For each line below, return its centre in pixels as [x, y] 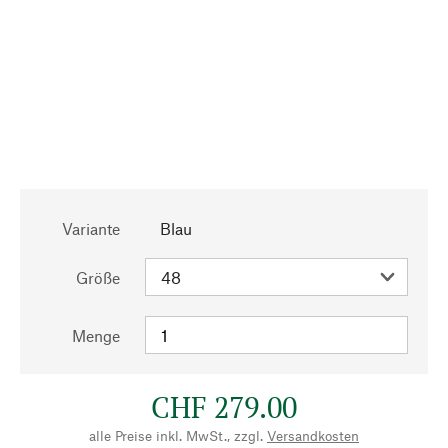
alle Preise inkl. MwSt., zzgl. [176, 435]
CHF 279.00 [224, 407]
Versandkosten [313, 435]
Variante [91, 228]
